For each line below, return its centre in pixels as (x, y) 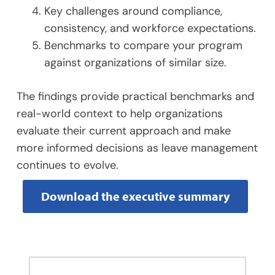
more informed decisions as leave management (137, 148)
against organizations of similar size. (135, 63)
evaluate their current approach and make (123, 131)
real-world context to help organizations (119, 114)
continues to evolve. (67, 165)
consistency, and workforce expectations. (150, 29)
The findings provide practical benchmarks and (135, 97)
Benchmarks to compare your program (143, 46)
